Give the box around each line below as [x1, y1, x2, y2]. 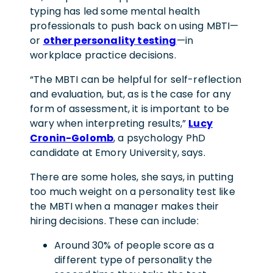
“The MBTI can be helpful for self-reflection [30, 72, 242, 87]
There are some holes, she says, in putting [30, 169, 233, 184]
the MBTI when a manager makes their [30, 199, 219, 213]
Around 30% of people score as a [54, 238, 214, 252]
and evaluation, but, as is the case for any [30, 87, 231, 101]
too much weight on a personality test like [30, 184, 235, 199]
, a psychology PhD [113, 130, 206, 145]
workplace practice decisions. [30, 48, 176, 62]
